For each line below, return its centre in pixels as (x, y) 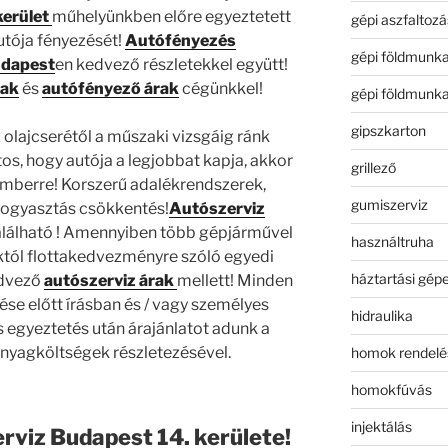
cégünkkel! (220, 88)
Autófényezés (180, 40)
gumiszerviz (389, 204)
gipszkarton (388, 130)
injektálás (381, 426)
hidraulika (381, 315)
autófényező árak (110, 88)
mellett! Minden (234, 280)
